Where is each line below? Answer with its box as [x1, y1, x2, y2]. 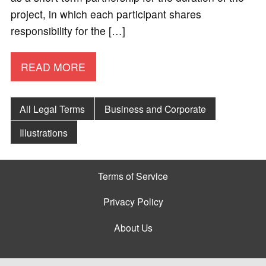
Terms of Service [98, 169, 168, 182]
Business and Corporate [104, 102, 207, 115]
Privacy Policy [103, 195, 163, 208]
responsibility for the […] [10, 23, 125, 39]
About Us [113, 220, 153, 234]
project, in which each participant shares [10, 7, 201, 22]
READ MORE [21, 59, 86, 74]
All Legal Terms [20, 102, 85, 115]
